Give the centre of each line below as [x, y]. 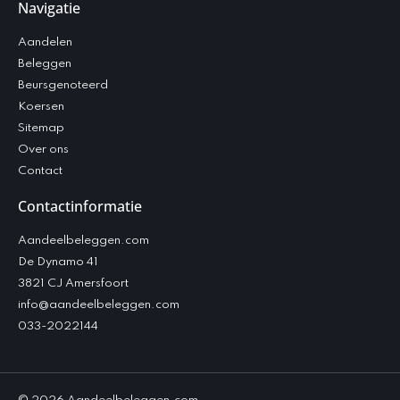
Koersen [41, 107]
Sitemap [41, 129]
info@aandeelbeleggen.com [99, 305]
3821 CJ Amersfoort [73, 284]
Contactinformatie [80, 207]
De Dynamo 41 [58, 262]
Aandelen [45, 43]
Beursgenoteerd [63, 86]
